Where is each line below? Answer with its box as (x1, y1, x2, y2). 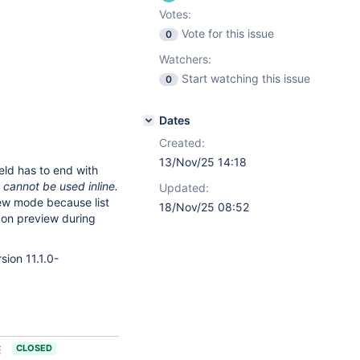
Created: (159, 136, 205, 149)
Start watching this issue (182, 72, 310, 85)
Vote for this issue (182, 27, 274, 40)
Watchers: (159, 52, 211, 66)
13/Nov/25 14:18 (159, 155, 247, 169)
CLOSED (16, 342, 52, 354)
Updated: (159, 181, 209, 194)
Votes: (159, 7, 191, 21)
